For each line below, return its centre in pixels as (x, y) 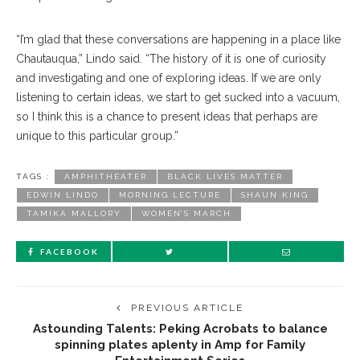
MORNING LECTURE (170, 195)
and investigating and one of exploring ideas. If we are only (169, 78)
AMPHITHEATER (106, 176)
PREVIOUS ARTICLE (187, 308)
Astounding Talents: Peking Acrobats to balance (180, 328)
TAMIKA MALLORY (74, 213)
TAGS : (33, 176)
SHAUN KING (275, 195)
